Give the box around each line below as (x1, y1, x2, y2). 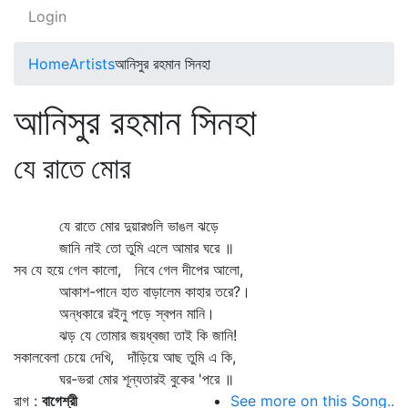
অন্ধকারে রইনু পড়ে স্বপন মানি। (14, 304, 215, 322)
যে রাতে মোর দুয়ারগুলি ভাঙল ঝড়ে (14, 217, 219, 235)
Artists (69, 55, 115, 73)
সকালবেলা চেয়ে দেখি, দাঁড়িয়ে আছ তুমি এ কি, (14, 348, 236, 366)
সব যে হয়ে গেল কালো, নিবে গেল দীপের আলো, (14, 260, 243, 279)
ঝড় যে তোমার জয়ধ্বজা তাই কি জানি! (14, 326, 237, 344)
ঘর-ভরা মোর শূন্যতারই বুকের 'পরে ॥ (14, 370, 234, 388)
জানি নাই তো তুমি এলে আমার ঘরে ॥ (14, 239, 234, 257)
